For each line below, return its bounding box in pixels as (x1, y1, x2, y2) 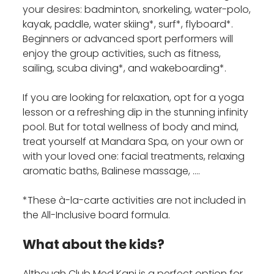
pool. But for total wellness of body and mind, (23, 120, 239, 135)
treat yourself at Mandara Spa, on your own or (23, 135, 244, 149)
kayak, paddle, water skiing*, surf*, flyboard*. (23, 17, 234, 32)
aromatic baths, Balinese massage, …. (23, 164, 201, 179)
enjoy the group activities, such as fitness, (23, 46, 221, 61)
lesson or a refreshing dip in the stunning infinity (23, 105, 249, 120)
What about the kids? (23, 235, 165, 254)
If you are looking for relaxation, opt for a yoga (23, 91, 245, 105)
